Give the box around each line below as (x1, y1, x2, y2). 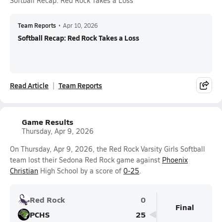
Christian (10, 166, 38, 175)
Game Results (22, 116, 73, 127)
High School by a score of (38, 166, 123, 175)
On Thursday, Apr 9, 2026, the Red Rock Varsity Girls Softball (10, 144, 205, 154)
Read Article (10, 80, 49, 90)
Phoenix (162, 155, 188, 165)
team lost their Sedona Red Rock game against (10, 155, 162, 165)
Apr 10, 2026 (63, 21, 98, 29)
